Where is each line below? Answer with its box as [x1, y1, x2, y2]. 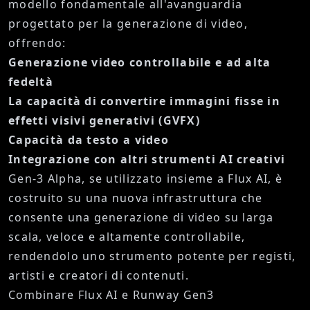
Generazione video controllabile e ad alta [8, 55, 271, 71]
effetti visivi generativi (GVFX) [8, 113, 200, 129]
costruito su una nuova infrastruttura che [8, 190, 263, 206]
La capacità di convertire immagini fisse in [8, 93, 281, 109]
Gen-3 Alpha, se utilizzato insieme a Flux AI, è [8, 171, 283, 187]
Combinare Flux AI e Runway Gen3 [8, 287, 215, 303]
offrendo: [8, 35, 66, 51]
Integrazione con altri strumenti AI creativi [8, 152, 286, 167]
